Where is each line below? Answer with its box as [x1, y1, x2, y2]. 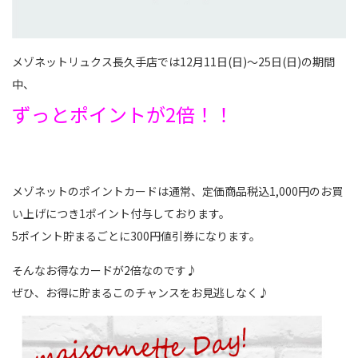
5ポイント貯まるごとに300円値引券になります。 [12, 227, 261, 244]
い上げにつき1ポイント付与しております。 [12, 205, 230, 221]
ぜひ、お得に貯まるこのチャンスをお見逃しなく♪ [12, 284, 269, 300]
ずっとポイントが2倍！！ [12, 99, 233, 128]
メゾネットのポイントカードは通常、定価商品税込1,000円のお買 [12, 182, 343, 199]
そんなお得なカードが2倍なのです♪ [12, 261, 197, 278]
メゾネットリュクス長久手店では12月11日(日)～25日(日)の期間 [12, 53, 335, 70]
